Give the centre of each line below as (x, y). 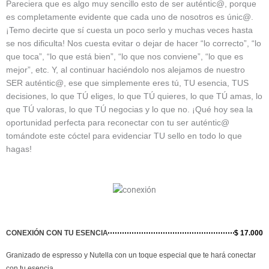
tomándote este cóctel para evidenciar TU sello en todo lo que (124, 136)
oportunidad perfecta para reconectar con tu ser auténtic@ (118, 123)
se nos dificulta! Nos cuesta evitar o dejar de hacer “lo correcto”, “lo (134, 44)
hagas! (19, 149)
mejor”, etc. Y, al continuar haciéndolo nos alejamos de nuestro (125, 70)
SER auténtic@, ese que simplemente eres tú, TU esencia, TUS (127, 83)
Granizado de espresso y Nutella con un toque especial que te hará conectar (131, 255)
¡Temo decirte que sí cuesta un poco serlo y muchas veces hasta (129, 30)
